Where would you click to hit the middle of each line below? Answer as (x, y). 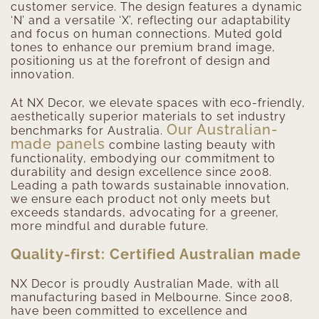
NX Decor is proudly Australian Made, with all (145, 284)
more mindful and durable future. (110, 226)
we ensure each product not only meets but (141, 199)
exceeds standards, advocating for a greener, (145, 213)
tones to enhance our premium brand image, (143, 48)
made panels (58, 144)
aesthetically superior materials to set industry (148, 117)
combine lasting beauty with (190, 145)
